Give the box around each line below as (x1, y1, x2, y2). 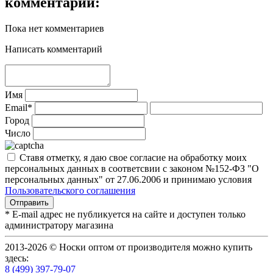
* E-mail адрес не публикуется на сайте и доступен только (5, 208, 246, 219)
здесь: (5, 252, 29, 263)
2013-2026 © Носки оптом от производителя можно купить (5, 241, 252, 252)
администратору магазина (5, 219, 113, 230)
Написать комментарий (5, 43, 102, 54)
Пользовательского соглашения (5, 185, 135, 196)
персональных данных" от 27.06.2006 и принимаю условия (5, 174, 252, 185)
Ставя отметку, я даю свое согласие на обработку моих (17, 152, 247, 163)
